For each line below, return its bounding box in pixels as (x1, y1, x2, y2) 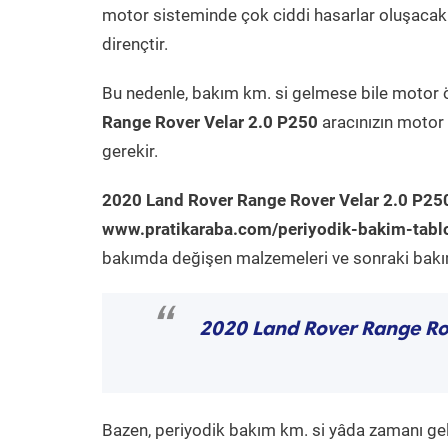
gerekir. (102, 141, 158, 161)
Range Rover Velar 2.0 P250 (102, 112, 318, 132)
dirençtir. (102, 34, 168, 54)
